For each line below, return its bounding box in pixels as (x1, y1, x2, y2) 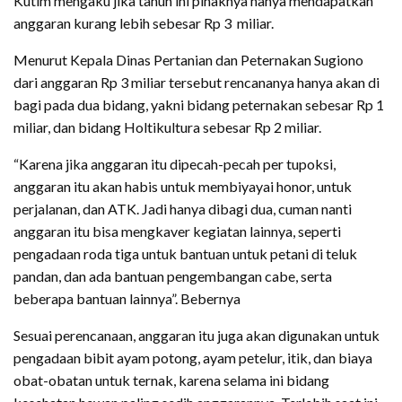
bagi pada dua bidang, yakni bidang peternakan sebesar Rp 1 (13, 95, 384, 113)
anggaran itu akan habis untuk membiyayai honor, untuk (13, 177, 352, 195)
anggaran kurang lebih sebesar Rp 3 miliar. (13, 13, 274, 31)
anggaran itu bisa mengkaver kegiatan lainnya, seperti (13, 222, 341, 240)
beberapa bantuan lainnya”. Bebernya (13, 289, 246, 307)
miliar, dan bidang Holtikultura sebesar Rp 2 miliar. (13, 118, 321, 135)
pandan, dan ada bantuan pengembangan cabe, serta (13, 267, 332, 284)
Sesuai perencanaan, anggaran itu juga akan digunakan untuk (13, 326, 380, 344)
